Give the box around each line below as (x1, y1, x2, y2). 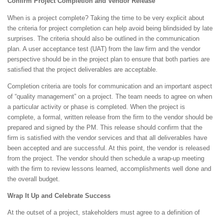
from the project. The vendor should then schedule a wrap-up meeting (7, 154, 204, 162)
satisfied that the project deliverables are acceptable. (7, 65, 158, 73)
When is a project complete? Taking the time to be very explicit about (7, 14, 204, 22)
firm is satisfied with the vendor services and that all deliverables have (7, 134, 207, 141)
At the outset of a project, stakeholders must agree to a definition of (7, 209, 200, 217)
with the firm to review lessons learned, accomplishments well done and (7, 165, 211, 172)
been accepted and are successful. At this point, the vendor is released (7, 144, 210, 152)
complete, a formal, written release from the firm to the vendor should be (7, 113, 213, 121)
